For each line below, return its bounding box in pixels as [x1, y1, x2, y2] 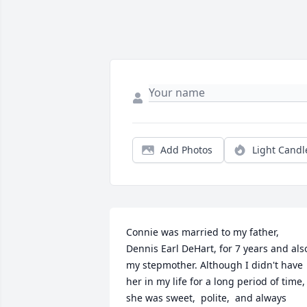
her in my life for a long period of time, [126, 275, 305, 288]
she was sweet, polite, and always [126, 291, 286, 305]
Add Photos [160, 143, 212, 157]
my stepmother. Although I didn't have [126, 258, 303, 272]
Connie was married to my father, [126, 225, 279, 239]
